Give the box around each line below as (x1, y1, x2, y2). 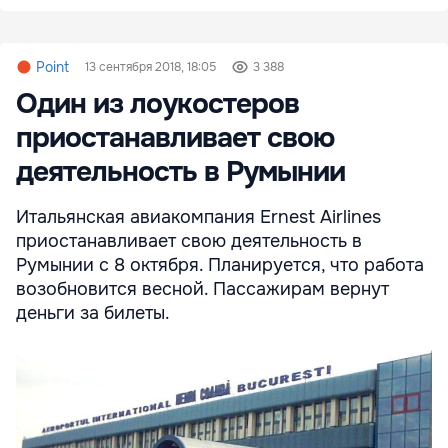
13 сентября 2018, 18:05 (85, 59, 216, 76)
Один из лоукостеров (16, 86, 299, 123)
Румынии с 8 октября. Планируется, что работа (16, 254, 424, 277)
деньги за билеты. (16, 302, 170, 325)
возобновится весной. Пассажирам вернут (16, 278, 389, 301)
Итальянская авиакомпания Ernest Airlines (16, 206, 381, 229)
